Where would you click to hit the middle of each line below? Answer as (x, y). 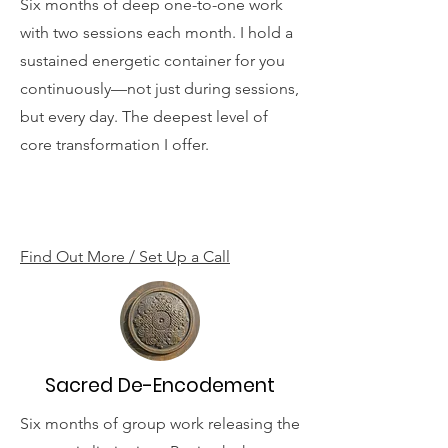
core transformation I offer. (114, 144)
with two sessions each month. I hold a (156, 32)
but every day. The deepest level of (144, 116)
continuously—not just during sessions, (159, 88)
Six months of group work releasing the (160, 423)
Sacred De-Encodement (160, 385)
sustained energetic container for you (152, 60)
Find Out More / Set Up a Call (125, 256)
